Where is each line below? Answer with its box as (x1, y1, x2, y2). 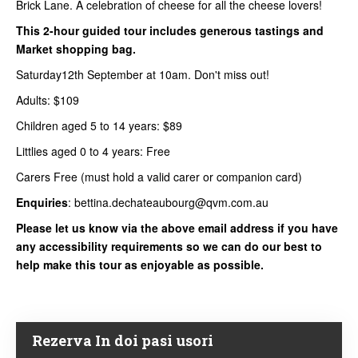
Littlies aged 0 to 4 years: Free (16, 142, 170, 159)
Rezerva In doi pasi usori (32, 330, 213, 350)
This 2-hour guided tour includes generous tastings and (16, 22, 324, 38)
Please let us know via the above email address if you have (16, 219, 338, 236)
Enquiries (16, 193, 68, 210)
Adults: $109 (16, 91, 79, 108)
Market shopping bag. (16, 40, 136, 57)
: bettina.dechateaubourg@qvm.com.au (68, 193, 268, 210)
